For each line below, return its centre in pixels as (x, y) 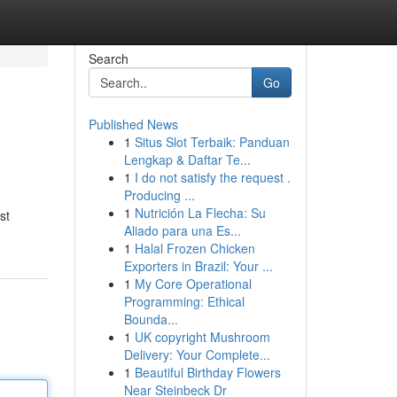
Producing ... (159, 195)
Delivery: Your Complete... (197, 354)
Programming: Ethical (184, 301)
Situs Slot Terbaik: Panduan (212, 142)
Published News (133, 124)
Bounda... (151, 319)
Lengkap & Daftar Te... (187, 160)
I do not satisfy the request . (212, 177)
